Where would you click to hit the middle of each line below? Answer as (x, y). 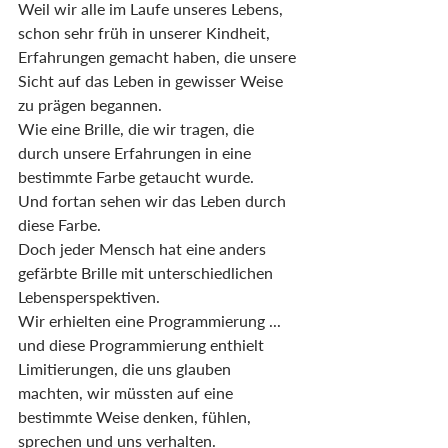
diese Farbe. (59, 225)
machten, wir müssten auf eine (127, 393)
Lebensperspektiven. (89, 297)
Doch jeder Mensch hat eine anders (144, 249)
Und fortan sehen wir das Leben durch (154, 201)
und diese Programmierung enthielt (143, 345)
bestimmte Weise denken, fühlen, (136, 417)
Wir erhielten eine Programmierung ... (151, 321)
